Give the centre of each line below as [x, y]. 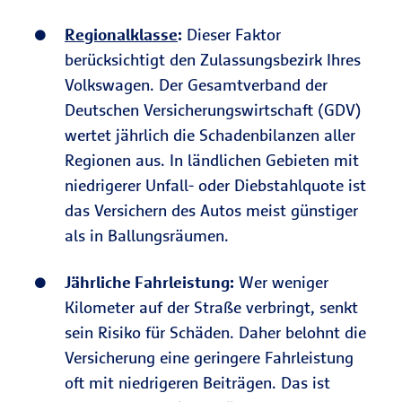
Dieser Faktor [232, 35]
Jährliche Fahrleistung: [149, 282]
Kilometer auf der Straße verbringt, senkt [211, 307]
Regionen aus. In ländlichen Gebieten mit [212, 160]
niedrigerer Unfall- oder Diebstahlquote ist [215, 185]
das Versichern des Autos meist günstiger [211, 210]
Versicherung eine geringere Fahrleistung [209, 358]
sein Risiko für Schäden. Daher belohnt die [215, 332]
